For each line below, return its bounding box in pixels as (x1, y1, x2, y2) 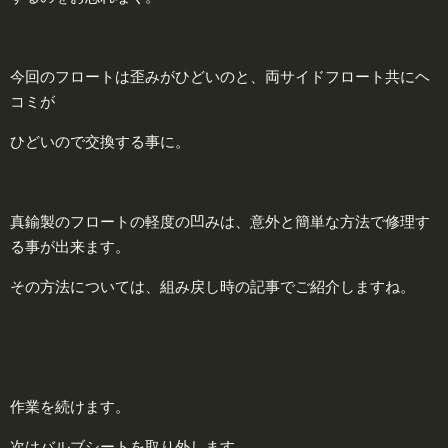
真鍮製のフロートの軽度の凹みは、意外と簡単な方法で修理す (10, 212, 430, 230)
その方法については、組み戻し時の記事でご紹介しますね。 (10, 277, 415, 295)
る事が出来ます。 (10, 237, 130, 255)
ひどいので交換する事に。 (10, 132, 190, 150)
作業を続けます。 (10, 397, 130, 415)
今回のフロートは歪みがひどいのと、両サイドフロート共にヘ (10, 67, 430, 85)
